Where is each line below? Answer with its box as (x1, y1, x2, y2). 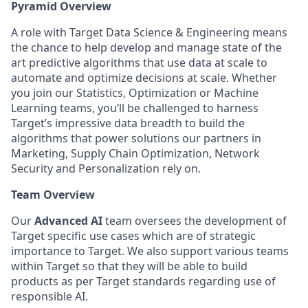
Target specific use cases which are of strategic (11, 228, 256, 243)
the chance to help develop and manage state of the (11, 40, 282, 55)
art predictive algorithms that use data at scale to (11, 55, 267, 70)
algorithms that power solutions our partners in (11, 131, 261, 146)
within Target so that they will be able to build (11, 258, 247, 274)
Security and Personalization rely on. (11, 161, 201, 176)
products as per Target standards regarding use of (11, 274, 276, 289)
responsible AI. (11, 289, 88, 304)
